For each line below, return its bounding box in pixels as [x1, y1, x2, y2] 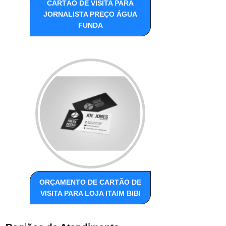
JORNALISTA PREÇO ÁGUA [43, 10, 138, 19]
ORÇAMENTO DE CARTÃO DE [39, 178, 142, 187]
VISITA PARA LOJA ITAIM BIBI [40, 189, 141, 198]
